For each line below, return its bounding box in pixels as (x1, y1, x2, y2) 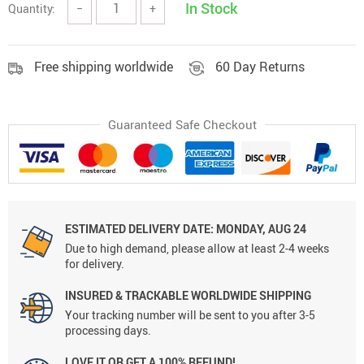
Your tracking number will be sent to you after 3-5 (65, 307, 315, 323)
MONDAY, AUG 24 (214, 221, 306, 237)
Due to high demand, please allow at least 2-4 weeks (65, 240, 329, 257)
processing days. (65, 323, 151, 339)
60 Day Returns (215, 58, 305, 76)
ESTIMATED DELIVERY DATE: (65, 221, 214, 237)
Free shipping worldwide (34, 58, 173, 76)
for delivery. (65, 256, 124, 272)
